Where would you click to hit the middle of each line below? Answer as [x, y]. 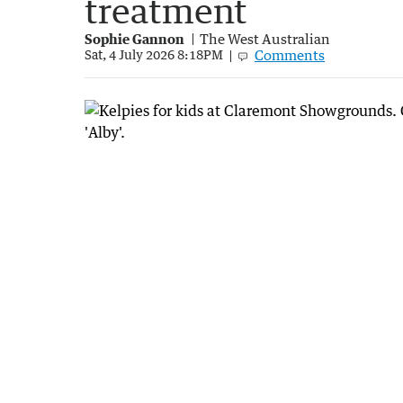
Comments [290, 54]
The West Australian [265, 38]
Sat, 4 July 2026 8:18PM [154, 55]
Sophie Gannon [134, 38]
